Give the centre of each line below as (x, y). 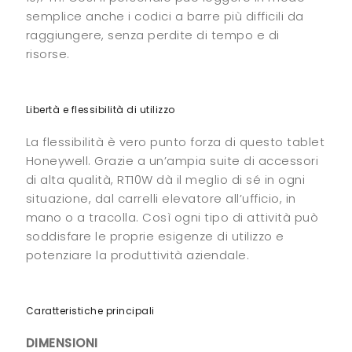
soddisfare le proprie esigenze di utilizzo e (155, 236)
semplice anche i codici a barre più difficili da (165, 16)
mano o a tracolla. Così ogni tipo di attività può (172, 217)
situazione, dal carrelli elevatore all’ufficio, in (161, 198)
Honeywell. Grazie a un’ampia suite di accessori (172, 160)
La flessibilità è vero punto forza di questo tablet (175, 141)
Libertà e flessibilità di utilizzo (100, 109)
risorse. (48, 53)
